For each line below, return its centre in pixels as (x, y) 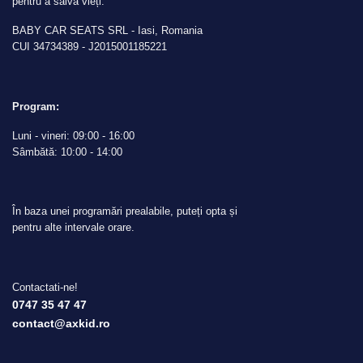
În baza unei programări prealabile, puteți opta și (125, 211)
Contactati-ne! (45, 287)
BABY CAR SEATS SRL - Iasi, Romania (107, 31)
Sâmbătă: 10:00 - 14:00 (67, 152)
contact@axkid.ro (61, 323)
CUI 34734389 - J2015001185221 (90, 47)
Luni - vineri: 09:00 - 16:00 (73, 136)
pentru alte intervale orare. (73, 228)
